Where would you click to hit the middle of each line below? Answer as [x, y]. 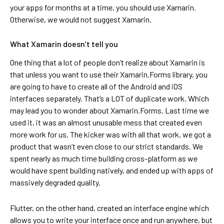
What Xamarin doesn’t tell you [64, 44]
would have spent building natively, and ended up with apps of [112, 170]
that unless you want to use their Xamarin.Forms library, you [109, 74]
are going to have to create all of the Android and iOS [96, 86]
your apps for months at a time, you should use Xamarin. [103, 7]
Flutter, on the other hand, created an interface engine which [109, 208]
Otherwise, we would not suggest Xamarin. [81, 19]
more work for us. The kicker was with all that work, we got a [110, 134]
